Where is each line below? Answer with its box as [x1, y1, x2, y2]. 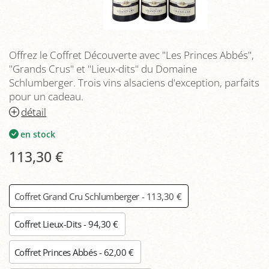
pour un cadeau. [9, 89, 83, 103]
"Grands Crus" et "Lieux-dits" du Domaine [9, 62, 197, 76]
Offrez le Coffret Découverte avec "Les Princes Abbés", [9, 48, 254, 62]
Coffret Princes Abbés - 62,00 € [14, 246, 136, 258]
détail [21, 104, 47, 119]
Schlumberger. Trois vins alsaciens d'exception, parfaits [9, 76, 259, 89]
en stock [20, 128, 56, 140]
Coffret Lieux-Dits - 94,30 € [14, 218, 121, 231]
